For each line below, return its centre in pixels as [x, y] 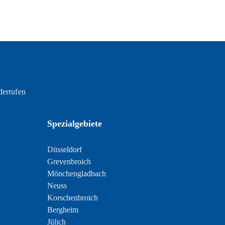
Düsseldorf [64, 149]
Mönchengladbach [76, 174]
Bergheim [63, 210]
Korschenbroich [72, 198]
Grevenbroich [69, 161]
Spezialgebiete [74, 124]
